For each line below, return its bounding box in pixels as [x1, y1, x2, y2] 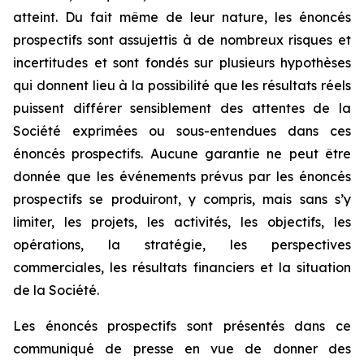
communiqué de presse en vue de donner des [13, 340, 351, 357]
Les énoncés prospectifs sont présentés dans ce [13, 318, 351, 334]
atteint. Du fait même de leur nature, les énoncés [13, 9, 351, 25]
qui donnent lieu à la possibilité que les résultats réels [13, 77, 351, 93]
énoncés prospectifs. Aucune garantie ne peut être [13, 145, 351, 162]
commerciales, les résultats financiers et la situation [13, 259, 351, 275]
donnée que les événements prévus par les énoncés [13, 168, 351, 184]
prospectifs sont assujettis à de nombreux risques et [13, 32, 351, 48]
